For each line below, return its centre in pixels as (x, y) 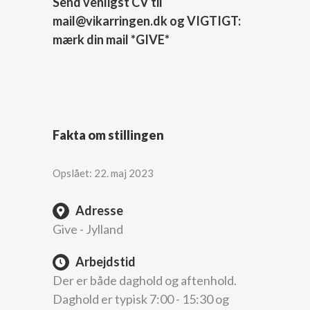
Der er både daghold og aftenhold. (144, 280)
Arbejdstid (105, 261)
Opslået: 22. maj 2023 (103, 173)
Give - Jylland (88, 229)
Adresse (99, 210)
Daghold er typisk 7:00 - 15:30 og (140, 299)
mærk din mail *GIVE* (111, 39)
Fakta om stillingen (108, 135)
